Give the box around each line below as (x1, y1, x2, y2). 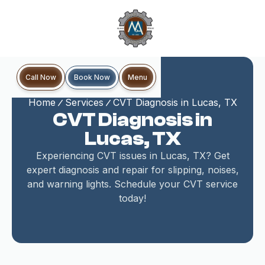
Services (64, 96, 104, 108)
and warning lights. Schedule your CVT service (27, 178, 238, 190)
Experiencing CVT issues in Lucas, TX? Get (35, 150, 230, 161)
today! (119, 192, 146, 204)
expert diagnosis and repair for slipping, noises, (26, 164, 239, 176)
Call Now (25, 73, 56, 82)
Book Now (74, 72, 110, 82)
